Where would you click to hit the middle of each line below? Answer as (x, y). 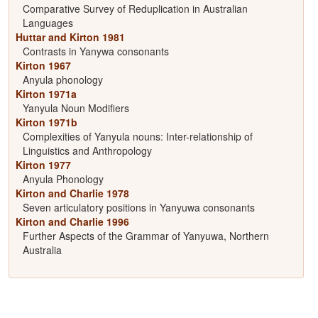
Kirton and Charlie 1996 (72, 221)
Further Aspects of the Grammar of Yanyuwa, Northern (146, 236)
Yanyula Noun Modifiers (76, 108)
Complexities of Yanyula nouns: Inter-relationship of (137, 136)
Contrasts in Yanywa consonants (95, 51)
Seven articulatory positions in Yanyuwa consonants (138, 207)
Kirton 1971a (46, 94)
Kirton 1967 (43, 65)
